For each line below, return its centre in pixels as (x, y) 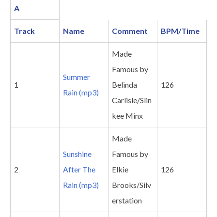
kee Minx (127, 116)
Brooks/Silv (132, 185)
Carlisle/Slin (132, 100)
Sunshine (77, 154)
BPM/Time (180, 31)
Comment (130, 31)
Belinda (124, 85)
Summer (77, 77)
